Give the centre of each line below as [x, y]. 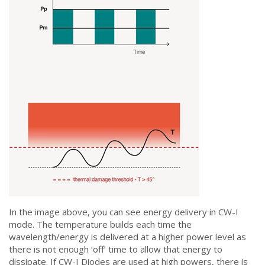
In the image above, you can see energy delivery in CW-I [124, 212]
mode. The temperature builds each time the [100, 224]
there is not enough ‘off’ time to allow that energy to [116, 249]
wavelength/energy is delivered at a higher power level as [127, 237]
